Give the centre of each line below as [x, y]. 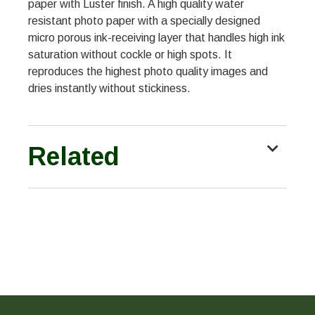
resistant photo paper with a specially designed [144, 21]
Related [74, 157]
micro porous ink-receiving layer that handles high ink [156, 38]
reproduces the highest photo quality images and [148, 72]
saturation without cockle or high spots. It [130, 55]
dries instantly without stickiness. [109, 89]
